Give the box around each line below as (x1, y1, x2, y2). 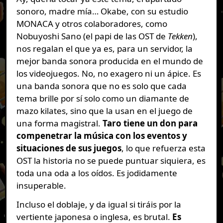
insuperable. (16, 179, 66, 191)
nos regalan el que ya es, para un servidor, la (16, 42, 193, 54)
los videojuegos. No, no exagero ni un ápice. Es (16, 67, 201, 79)
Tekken (167, 30, 193, 42)
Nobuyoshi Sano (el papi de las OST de (16, 30, 168, 42)
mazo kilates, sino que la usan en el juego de (16, 105, 193, 116)
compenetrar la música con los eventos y (16, 129, 187, 141)
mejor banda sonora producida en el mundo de (16, 55, 203, 67)
